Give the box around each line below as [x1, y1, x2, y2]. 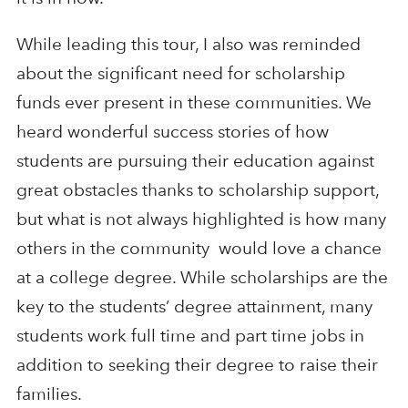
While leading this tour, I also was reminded [15, 34, 361, 56]
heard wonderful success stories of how [15, 121, 329, 143]
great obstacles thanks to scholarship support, [15, 179, 379, 201]
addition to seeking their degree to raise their [15, 354, 378, 376]
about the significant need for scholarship [15, 63, 345, 85]
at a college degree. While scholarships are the [15, 267, 388, 289]
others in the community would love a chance [15, 238, 382, 260]
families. [15, 383, 82, 405]
